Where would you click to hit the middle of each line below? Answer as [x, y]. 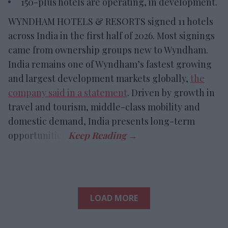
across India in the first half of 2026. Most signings [111, 35]
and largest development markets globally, [99, 78]
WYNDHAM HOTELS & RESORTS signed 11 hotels [111, 21]
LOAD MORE [114, 198]
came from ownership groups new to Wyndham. [108, 50]
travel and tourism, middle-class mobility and [104, 107]
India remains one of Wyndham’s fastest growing [110, 64]
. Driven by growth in [171, 92]
